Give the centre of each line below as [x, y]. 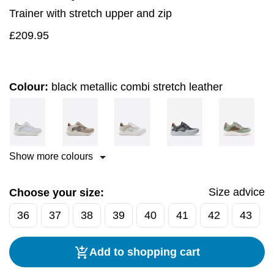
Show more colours [52, 157]
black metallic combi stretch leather [137, 87]
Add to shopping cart [144, 252]
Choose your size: [57, 193]
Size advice [237, 192]
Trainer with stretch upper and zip [91, 14]
